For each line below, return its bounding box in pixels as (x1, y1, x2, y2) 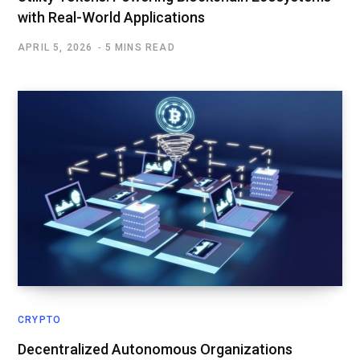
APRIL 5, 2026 (18, 42, 93, 53)
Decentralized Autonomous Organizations (18, 340, 292, 358)
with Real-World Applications (18, 9, 205, 26)
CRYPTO (18, 313, 62, 325)
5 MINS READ (104, 42, 175, 53)
